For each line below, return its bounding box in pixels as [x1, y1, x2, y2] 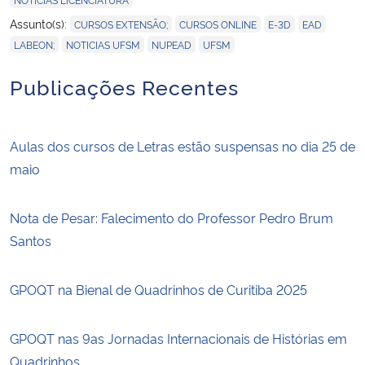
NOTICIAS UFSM [66, 37, 140, 51]
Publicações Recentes [10, 71, 239, 100]
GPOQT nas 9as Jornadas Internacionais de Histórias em [10, 328, 347, 347]
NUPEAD [152, 37, 191, 51]
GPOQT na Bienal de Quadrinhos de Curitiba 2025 [10, 279, 307, 298]
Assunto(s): [10, 15, 70, 31]
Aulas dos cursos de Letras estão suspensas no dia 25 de [10, 136, 355, 155]
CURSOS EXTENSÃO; [74, 16, 168, 31]
